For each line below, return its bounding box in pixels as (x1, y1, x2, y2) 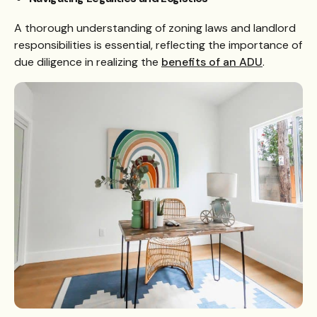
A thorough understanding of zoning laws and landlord (14, 21, 296, 36)
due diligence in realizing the (14, 54, 161, 70)
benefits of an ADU (161, 54, 263, 70)
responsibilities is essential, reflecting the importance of (14, 38, 302, 53)
